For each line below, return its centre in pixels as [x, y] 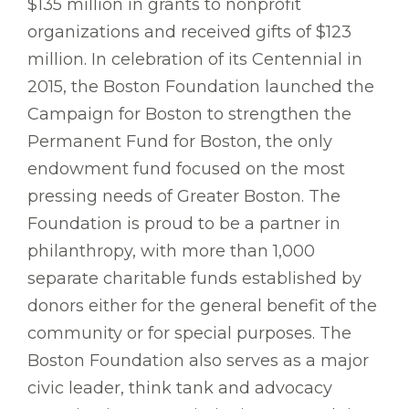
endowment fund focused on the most [186, 169]
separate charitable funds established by [194, 279]
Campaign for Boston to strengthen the [189, 115]
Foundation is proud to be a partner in [184, 224]
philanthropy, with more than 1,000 [171, 252]
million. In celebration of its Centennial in [195, 60]
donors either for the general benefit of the [202, 306]
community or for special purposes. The [189, 334]
